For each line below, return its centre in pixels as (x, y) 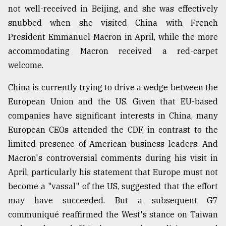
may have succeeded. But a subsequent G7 (113, 201)
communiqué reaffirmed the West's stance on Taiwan (113, 215)
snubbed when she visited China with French (113, 23)
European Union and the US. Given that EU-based (113, 102)
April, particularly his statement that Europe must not (113, 172)
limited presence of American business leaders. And (113, 144)
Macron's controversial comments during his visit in (113, 158)
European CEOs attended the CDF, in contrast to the (113, 130)
